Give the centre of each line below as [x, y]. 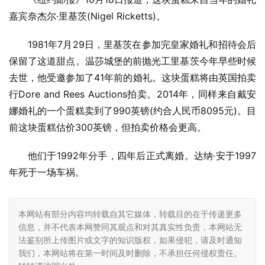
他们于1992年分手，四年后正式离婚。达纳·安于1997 [142, 156]
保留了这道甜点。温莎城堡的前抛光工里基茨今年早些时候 [132, 61]
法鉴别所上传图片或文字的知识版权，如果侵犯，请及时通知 [130, 240]
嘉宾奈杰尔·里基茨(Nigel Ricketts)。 [87, 16]
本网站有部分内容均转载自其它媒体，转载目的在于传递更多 [130, 214]
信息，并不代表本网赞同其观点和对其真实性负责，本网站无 [130, 227]
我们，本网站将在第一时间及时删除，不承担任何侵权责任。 [130, 253]
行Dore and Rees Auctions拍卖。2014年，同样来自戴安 [132, 94]
